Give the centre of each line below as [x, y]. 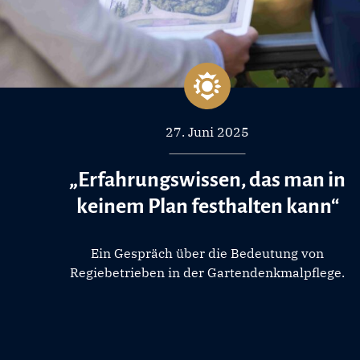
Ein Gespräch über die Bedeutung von [207, 253]
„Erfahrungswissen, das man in [207, 180]
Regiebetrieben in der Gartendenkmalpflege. [207, 272]
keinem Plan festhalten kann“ [207, 206]
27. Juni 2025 [207, 131]
